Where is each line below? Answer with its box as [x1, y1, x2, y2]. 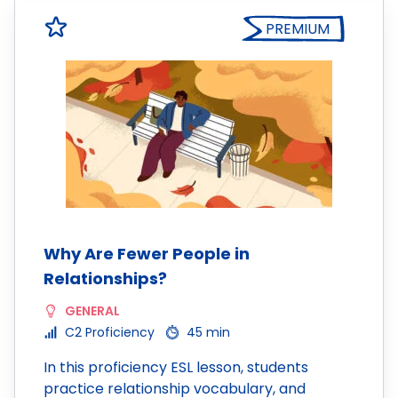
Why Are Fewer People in [44, 243, 250, 265]
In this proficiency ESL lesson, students [44, 357, 308, 378]
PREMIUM [266, 19, 330, 39]
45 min [187, 323, 230, 341]
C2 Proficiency [65, 323, 155, 341]
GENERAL [65, 302, 120, 320]
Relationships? [44, 267, 167, 290]
